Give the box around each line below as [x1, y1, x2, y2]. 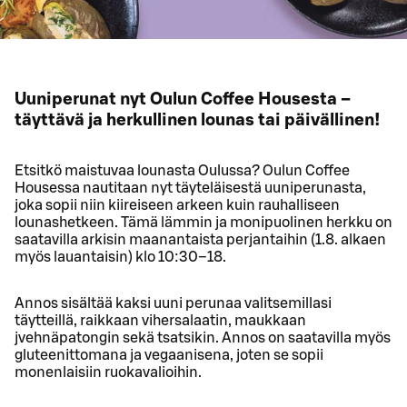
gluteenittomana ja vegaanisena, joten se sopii [15, 347, 323, 362]
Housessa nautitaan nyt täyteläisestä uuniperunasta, [15, 180, 366, 195]
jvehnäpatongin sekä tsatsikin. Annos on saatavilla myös [15, 330, 391, 345]
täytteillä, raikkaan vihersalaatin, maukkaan [15, 313, 306, 328]
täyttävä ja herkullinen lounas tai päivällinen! [15, 111, 381, 129]
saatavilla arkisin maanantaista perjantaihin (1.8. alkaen [15, 232, 386, 247]
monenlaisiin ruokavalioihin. [15, 364, 202, 380]
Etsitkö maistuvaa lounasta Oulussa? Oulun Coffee [15, 163, 350, 178]
